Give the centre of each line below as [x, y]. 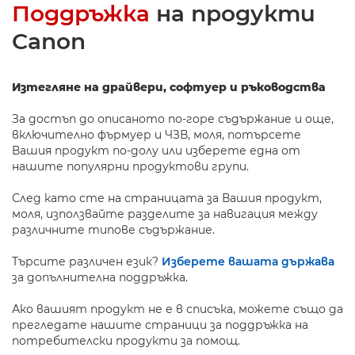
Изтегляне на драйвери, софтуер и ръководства [169, 87]
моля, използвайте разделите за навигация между [165, 214]
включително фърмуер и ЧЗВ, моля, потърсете [157, 135]
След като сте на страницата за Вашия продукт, [167, 198]
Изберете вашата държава [248, 261]
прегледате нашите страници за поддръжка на [160, 325]
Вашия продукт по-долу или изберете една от [156, 151]
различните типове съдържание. [113, 230]
